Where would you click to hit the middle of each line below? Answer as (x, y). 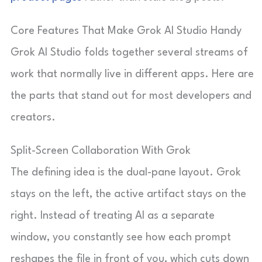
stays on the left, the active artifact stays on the (128, 194)
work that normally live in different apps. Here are (132, 74)
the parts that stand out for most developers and (131, 96)
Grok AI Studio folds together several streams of (129, 53)
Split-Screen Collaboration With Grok (101, 151)
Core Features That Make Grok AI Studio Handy (126, 31)
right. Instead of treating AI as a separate (113, 216)
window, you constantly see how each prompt (121, 237)
